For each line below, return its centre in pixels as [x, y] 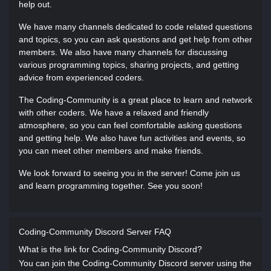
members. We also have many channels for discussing [123, 52]
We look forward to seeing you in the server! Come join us [129, 173]
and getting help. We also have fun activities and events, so [132, 138]
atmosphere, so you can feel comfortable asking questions [130, 125]
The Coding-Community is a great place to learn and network [135, 100]
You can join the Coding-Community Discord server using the [135, 263]
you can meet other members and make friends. [111, 151]
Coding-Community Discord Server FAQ [95, 232]
